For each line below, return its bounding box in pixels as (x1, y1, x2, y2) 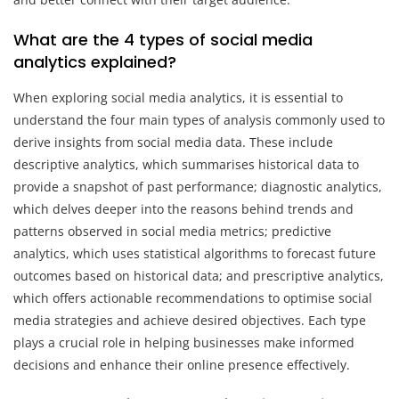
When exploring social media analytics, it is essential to (13, 88, 343, 106)
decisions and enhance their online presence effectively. (13, 355, 350, 373)
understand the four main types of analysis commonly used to (13, 110, 385, 128)
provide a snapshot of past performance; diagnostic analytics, (13, 177, 382, 195)
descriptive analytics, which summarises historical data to (13, 155, 359, 173)
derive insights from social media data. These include (13, 133, 333, 151)
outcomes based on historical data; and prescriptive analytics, (13, 266, 384, 284)
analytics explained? (13, 50, 176, 73)
